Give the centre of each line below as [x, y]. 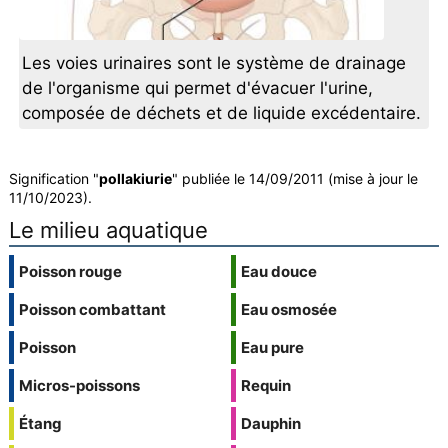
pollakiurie [135, 179]
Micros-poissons [79, 386]
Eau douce [278, 272]
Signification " [53, 179]
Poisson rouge [70, 272]
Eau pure [272, 348]
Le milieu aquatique [108, 230]
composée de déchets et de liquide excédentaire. [222, 113]
